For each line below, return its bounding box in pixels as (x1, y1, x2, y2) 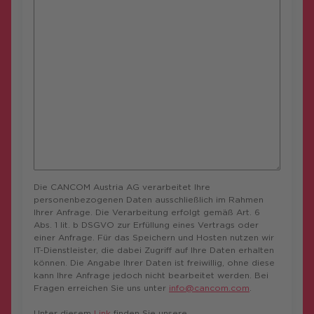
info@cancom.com (169, 282, 250, 293)
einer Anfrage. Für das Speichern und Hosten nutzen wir (34, 231, 274, 243)
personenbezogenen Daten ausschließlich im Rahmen (34, 193, 264, 205)
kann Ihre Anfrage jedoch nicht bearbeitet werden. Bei (34, 269, 268, 280)
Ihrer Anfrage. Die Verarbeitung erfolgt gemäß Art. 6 (34, 206, 260, 217)
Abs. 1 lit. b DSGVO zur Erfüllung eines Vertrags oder (34, 219, 259, 230)
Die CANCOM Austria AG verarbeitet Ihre (34, 181, 210, 192)
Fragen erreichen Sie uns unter (34, 282, 169, 293)
